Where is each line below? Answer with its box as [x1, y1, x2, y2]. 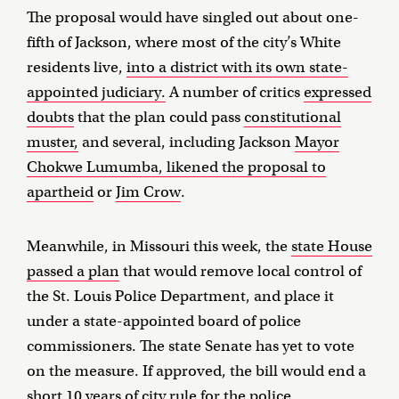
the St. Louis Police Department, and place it [27, 287, 334, 306]
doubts [27, 108, 74, 127]
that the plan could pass [74, 108, 244, 127]
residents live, [27, 58, 126, 77]
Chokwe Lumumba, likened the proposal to [27, 158, 326, 177]
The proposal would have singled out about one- [27, 8, 359, 28]
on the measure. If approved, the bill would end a [27, 362, 366, 381]
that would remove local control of [119, 262, 362, 281]
